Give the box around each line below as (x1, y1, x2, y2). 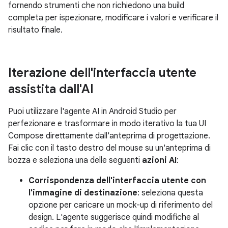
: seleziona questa (137, 188, 203, 198)
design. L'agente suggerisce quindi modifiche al (28, 212, 199, 222)
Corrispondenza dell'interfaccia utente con (28, 176, 206, 186)
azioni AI (142, 155, 177, 165)
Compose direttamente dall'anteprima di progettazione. (8, 131, 210, 141)
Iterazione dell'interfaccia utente (8, 65, 196, 80)
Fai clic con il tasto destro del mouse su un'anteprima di (8, 143, 211, 153)
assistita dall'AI (8, 81, 94, 97)
